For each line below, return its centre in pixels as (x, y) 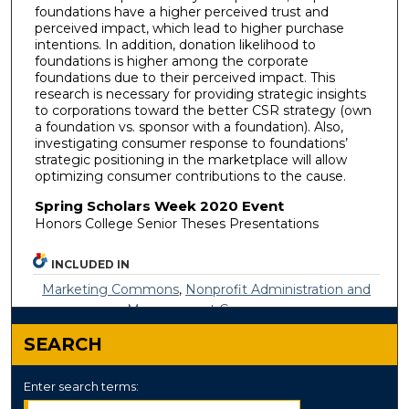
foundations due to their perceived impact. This (184, 78)
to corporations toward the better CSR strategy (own (203, 111)
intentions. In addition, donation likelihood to (175, 45)
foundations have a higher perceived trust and (181, 12)
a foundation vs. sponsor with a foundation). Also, (189, 127)
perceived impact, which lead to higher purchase (189, 29)
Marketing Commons (111, 289)
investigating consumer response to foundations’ (191, 144)
